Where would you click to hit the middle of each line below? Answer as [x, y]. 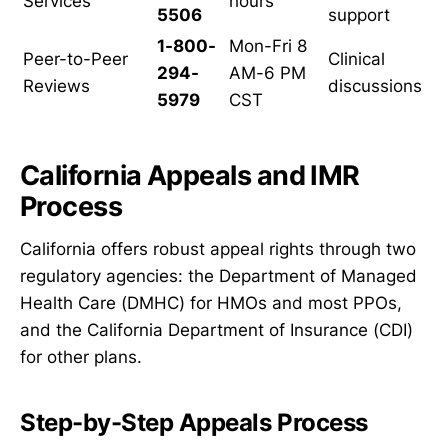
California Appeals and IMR [190, 176]
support [359, 14]
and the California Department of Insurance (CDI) [216, 329]
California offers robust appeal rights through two [218, 248]
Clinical [356, 58]
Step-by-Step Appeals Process [194, 422]
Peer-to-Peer [75, 58]
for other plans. [81, 356]
